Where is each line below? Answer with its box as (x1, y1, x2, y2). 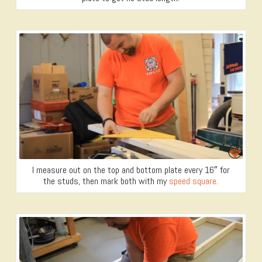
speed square (169, 175, 217, 188)
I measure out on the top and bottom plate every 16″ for (32, 164, 230, 177)
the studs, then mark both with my (43, 175, 170, 188)
